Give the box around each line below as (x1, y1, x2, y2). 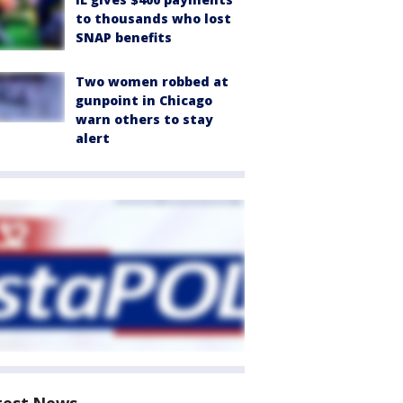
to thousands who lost (76, 10, 231, 27)
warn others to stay (76, 110, 213, 128)
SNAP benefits (76, 29, 172, 46)
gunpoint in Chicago (76, 91, 212, 109)
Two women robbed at (76, 72, 228, 90)
